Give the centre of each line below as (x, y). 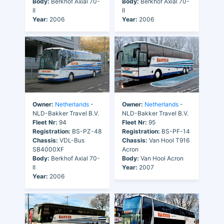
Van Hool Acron (161, 158)
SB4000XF (48, 149)
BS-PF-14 (175, 131)
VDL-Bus (71, 140)
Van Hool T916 (168, 140)
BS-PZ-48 (86, 131)
